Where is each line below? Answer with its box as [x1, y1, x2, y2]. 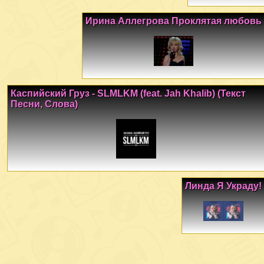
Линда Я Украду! [185, 180, 262, 191]
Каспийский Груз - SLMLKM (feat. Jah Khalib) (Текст [11, 88, 246, 98]
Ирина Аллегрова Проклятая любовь [85, 16, 262, 27]
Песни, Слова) [11, 98, 78, 109]
